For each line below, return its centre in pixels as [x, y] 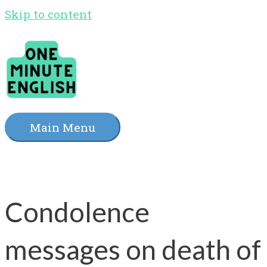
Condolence [77, 212]
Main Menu [63, 128]
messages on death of [133, 249]
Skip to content [48, 14]
